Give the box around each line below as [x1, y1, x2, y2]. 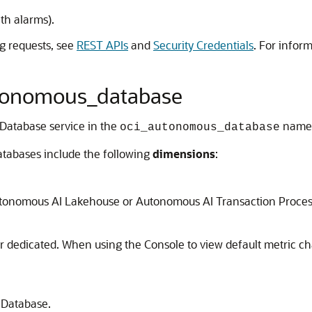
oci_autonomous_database [120, 121, 280, 134]
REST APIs [77, 38, 128, 52]
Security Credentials [153, 38, 253, 52]
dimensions [153, 146, 215, 161]
